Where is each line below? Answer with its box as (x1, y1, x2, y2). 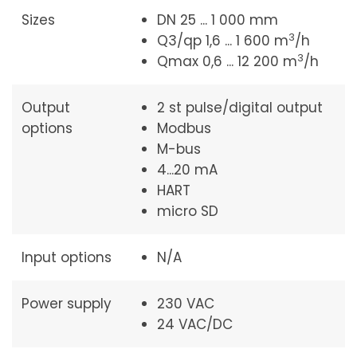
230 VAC (157, 294, 214, 313)
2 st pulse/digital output (157, 98, 323, 117)
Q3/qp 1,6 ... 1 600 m (157, 31, 288, 50)
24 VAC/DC (157, 315, 233, 334)
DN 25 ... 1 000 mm (157, 10, 278, 29)
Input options (22, 248, 112, 267)
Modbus (157, 119, 211, 138)
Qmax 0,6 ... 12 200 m (157, 52, 297, 71)
